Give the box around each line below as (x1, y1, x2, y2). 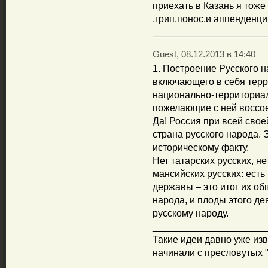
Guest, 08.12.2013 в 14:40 (153, 50, 255, 59)
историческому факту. (153, 142, 249, 153)
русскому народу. (153, 208, 229, 218)
